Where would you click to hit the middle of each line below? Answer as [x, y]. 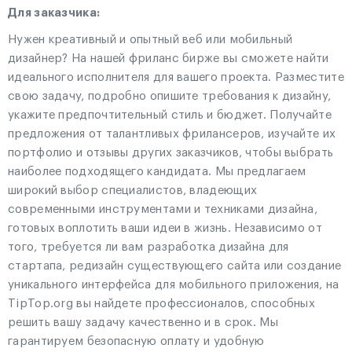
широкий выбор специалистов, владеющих [133, 191]
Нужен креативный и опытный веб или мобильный [150, 40]
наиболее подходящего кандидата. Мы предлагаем [157, 172]
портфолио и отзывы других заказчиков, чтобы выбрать [171, 153]
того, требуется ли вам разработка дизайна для [148, 247]
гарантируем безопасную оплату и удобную [136, 341]
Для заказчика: [54, 13]
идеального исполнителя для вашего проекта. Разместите [176, 77]
